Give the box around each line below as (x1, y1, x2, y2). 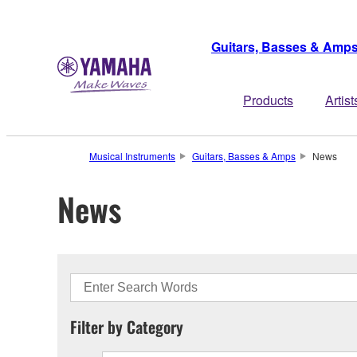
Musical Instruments (89, 149, 175, 163)
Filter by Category (70, 314, 183, 339)
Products (243, 91, 293, 109)
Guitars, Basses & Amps (191, 149, 296, 163)
